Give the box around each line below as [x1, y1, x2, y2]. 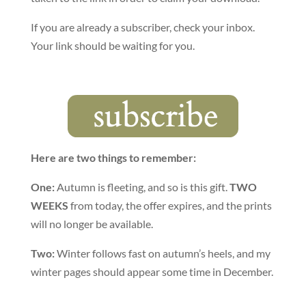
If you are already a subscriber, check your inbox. [30, 20, 255, 33]
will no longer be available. [30, 217, 153, 231]
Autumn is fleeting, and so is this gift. [54, 180, 229, 194]
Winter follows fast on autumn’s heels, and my [54, 247, 270, 260]
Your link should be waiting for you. [30, 38, 195, 52]
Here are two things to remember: [30, 151, 196, 165]
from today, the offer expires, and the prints [68, 199, 272, 212]
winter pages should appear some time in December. [30, 265, 273, 279]
